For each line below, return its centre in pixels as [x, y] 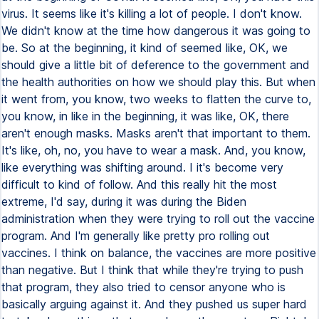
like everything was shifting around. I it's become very [142, 167]
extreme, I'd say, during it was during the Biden [124, 202]
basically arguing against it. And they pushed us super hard [154, 304]
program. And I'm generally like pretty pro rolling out [136, 236]
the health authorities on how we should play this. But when [158, 82]
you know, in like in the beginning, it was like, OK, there [145, 116]
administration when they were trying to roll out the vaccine [158, 219]
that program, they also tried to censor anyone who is [143, 287]
